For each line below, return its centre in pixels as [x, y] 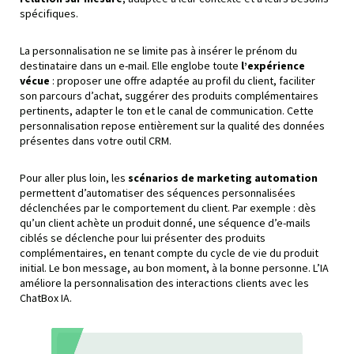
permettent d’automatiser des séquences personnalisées [158, 193]
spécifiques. [49, 14]
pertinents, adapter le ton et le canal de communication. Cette [167, 111]
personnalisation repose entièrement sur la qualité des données [172, 126]
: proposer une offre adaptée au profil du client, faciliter [183, 81]
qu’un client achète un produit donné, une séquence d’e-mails [165, 223]
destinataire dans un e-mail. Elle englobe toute [130, 66]
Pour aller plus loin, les [74, 178]
